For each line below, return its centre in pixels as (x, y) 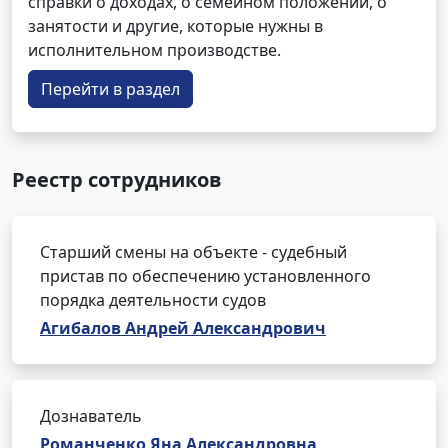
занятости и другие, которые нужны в (175, 26)
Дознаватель (91, 416)
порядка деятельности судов (153, 300)
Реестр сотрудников (117, 179)
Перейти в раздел (110, 89)
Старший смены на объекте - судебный (193, 252)
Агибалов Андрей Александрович (183, 328)
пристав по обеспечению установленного (205, 276)
